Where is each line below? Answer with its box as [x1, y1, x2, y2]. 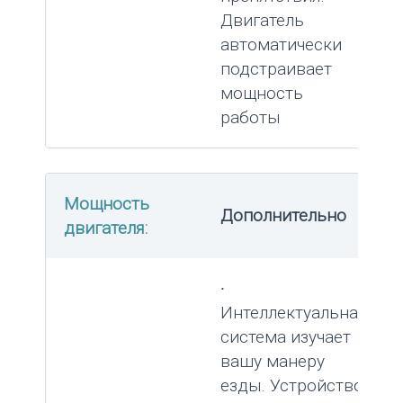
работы [220, 106, 281, 128]
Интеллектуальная [220, 301, 367, 323]
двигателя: [64, 217, 148, 238]
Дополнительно [220, 204, 346, 226]
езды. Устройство [220, 374, 363, 396]
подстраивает [220, 58, 332, 79]
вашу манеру [220, 350, 325, 372]
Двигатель [220, 9, 304, 31]
